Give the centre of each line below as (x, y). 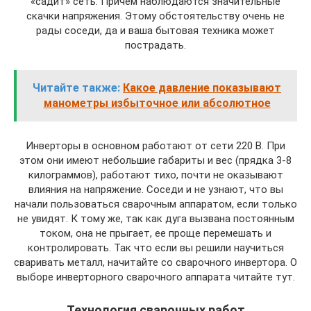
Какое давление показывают (202, 87)
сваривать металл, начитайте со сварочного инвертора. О (155, 262)
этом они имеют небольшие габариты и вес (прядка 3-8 (155, 160)
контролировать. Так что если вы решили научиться (155, 247)
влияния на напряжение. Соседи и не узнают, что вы (155, 189)
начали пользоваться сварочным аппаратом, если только (155, 204)
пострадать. (155, 45)
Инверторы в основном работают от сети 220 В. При (155, 145)
